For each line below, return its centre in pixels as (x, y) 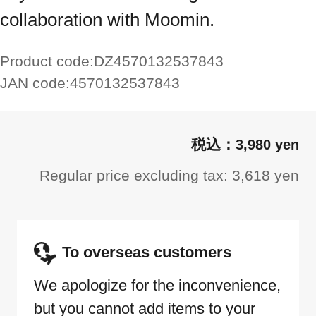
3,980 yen (267, 145)
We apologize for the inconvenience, (157, 285)
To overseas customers (147, 252)
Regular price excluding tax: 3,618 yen (169, 176)
